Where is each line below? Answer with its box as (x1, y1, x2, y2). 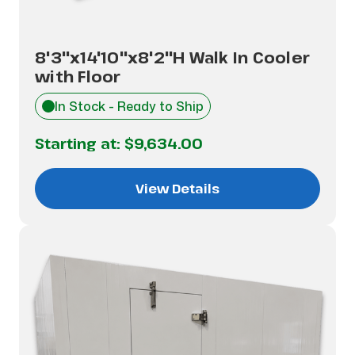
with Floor (35, 66, 121, 87)
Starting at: (35, 134, 124, 153)
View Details (136, 180, 219, 197)
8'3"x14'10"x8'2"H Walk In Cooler (35, 47, 310, 68)
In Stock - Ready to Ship (55, 97, 204, 115)
